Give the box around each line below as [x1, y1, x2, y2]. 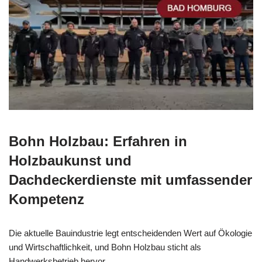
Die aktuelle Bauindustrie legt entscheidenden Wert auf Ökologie [9, 228, 252, 239]
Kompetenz [9, 191, 84, 208]
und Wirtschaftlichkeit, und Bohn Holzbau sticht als [9, 242, 201, 253]
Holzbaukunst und [9, 153, 132, 169]
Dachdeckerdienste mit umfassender [9, 172, 252, 188]
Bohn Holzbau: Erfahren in [9, 133, 187, 150]
